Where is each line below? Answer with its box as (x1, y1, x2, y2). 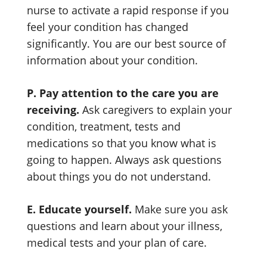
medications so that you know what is (27, 136, 216, 150)
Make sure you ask (135, 202, 228, 216)
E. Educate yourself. (27, 202, 135, 216)
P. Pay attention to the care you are (27, 86, 219, 100)
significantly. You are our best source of (27, 36, 226, 51)
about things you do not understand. (27, 169, 211, 184)
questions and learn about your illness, (27, 219, 222, 233)
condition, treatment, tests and (27, 119, 181, 133)
